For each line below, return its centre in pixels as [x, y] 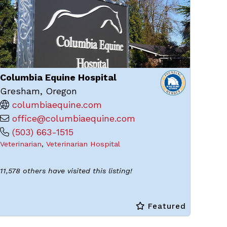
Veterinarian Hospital [83, 144]
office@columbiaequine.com [74, 118]
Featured [165, 206]
